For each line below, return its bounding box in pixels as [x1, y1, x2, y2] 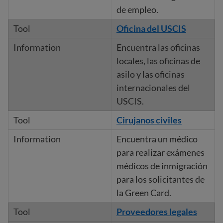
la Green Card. [116, 187, 171, 198]
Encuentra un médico [116, 133, 198, 144]
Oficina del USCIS [116, 23, 186, 34]
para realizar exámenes [116, 147, 205, 158]
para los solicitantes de [116, 174, 205, 185]
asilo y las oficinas [116, 69, 185, 80]
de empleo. [116, 4, 158, 15]
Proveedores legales [116, 206, 197, 217]
